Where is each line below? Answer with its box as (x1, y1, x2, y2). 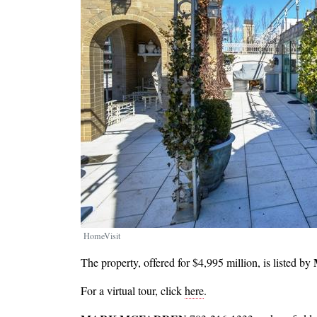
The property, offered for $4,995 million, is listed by (81, 255, 313, 270)
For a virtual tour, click (81, 283, 185, 299)
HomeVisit (83, 230, 120, 242)
